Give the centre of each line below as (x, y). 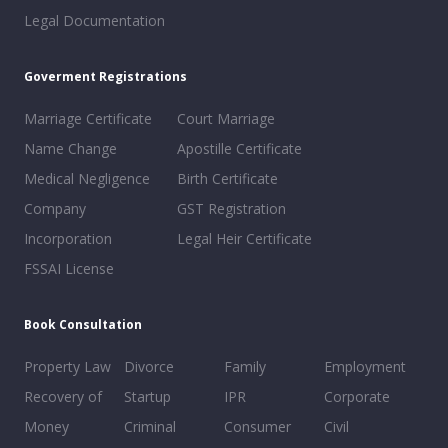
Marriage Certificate (88, 118)
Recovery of (63, 396)
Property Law (67, 366)
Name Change (70, 148)
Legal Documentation (94, 20)
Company (55, 208)
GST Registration (231, 208)
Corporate (357, 396)
